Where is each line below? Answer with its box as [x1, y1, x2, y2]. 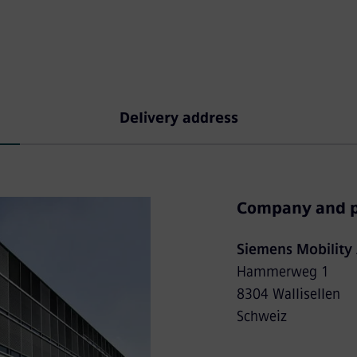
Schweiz [236, 308, 287, 325]
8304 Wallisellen [236, 285, 340, 303]
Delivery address [119, 109, 238, 127]
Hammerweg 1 [236, 263, 329, 280]
